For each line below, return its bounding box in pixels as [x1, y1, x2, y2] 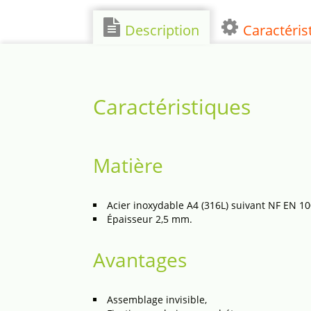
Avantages [93, 246, 187, 273]
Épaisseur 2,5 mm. [107, 212, 193, 226]
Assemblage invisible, [107, 293, 208, 306]
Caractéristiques [93, 92, 251, 121]
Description [125, 21, 200, 40]
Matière [93, 152, 164, 178]
